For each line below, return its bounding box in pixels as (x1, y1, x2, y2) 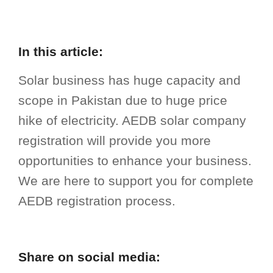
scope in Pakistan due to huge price (18, 93, 227, 107)
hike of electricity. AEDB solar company (18, 113, 246, 127)
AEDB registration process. (18, 194, 175, 208)
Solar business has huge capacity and (18, 73, 241, 87)
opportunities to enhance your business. (18, 154, 252, 168)
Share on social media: (18, 250, 160, 264)
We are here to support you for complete (18, 174, 253, 188)
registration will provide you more (18, 133, 211, 147)
